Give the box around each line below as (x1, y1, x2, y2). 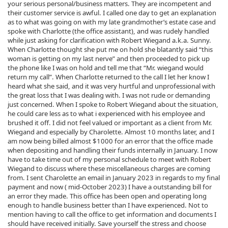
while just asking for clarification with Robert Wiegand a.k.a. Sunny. (8, 35, 211, 45)
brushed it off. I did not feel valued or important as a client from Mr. (8, 118, 212, 127)
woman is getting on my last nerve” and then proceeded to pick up (8, 53, 210, 63)
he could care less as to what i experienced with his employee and (8, 108, 205, 118)
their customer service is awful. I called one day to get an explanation (8, 8, 216, 17)
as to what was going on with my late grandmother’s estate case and (8, 17, 216, 26)
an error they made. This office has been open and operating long (8, 191, 207, 201)
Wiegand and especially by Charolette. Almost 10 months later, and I (8, 127, 214, 136)
